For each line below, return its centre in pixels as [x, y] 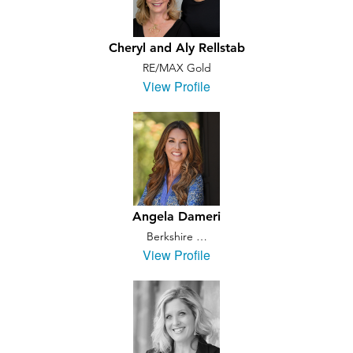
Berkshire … [176, 236]
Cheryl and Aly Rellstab [176, 48]
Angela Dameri [176, 216]
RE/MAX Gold [176, 68]
